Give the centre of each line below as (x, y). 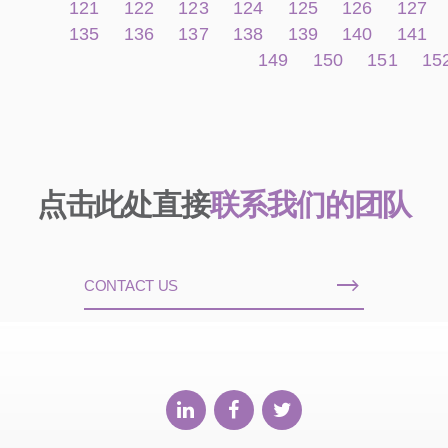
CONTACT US (131, 285)
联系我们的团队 (310, 204)
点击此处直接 (123, 204)
